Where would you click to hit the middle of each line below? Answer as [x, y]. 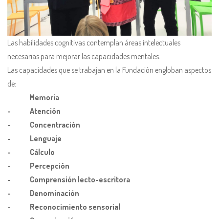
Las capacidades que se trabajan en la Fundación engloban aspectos [109, 70]
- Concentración [44, 124]
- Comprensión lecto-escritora [69, 179]
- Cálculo [31, 152]
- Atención [34, 111]
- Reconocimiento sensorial [64, 207]
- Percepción [38, 165]
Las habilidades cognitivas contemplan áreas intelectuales [94, 42]
